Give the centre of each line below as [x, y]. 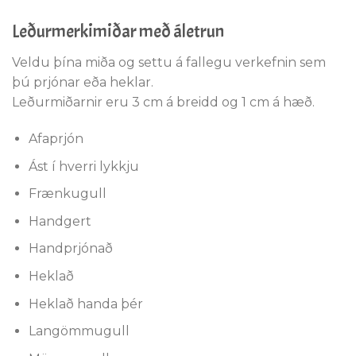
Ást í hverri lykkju [83, 166]
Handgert [60, 221]
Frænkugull [67, 194]
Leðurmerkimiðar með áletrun [118, 32]
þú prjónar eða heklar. [83, 83]
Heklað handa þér [85, 304]
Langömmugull [79, 331]
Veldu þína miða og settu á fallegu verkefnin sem [169, 63]
